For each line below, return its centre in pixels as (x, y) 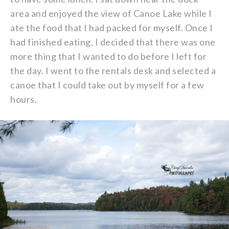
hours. (24, 99)
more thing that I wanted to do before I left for (108, 56)
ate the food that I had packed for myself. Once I (112, 28)
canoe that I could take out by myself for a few (107, 85)
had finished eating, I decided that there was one (113, 42)
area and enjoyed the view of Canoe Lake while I (111, 14)
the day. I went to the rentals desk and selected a (113, 71)
